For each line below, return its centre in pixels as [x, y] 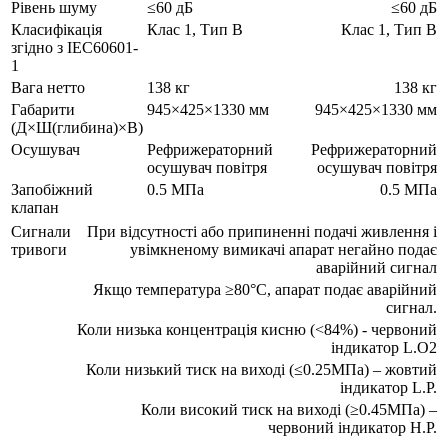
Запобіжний [52, 189]
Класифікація [56, 29]
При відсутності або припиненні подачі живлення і [262, 231]
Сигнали [41, 231]
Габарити [43, 109]
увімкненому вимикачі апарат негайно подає [283, 249]
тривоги [39, 249]
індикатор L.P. [388, 387]
